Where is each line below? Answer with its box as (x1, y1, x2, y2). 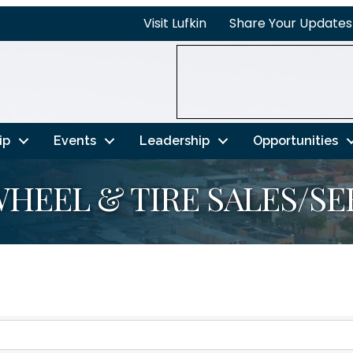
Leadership (139, 132, 210, 148)
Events (53, 132, 96, 148)
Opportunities (252, 132, 338, 148)
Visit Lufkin (143, 14, 206, 32)
